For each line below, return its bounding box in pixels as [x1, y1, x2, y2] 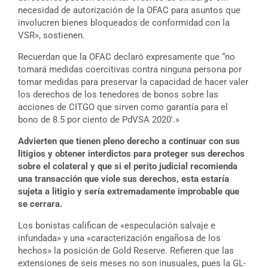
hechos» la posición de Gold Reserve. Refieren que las [18, 245, 234, 257]
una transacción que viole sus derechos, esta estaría [18, 173, 229, 185]
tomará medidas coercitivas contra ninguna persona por [18, 64, 242, 75]
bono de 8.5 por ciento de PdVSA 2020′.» [18, 114, 179, 126]
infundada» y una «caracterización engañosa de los [18, 233, 221, 244]
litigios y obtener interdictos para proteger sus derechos [18, 148, 245, 160]
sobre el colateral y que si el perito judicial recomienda [18, 161, 237, 172]
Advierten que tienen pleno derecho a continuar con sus [18, 136, 240, 147]
